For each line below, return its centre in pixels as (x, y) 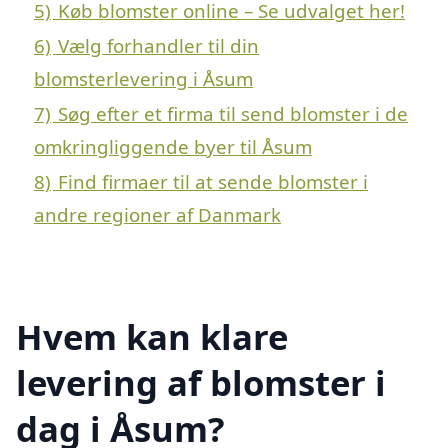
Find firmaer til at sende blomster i (213, 182)
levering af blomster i (201, 383)
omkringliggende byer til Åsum (173, 147)
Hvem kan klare (152, 337)
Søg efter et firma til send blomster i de (233, 114)
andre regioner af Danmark (157, 215)
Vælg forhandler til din (158, 46)
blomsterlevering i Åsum (143, 79)
